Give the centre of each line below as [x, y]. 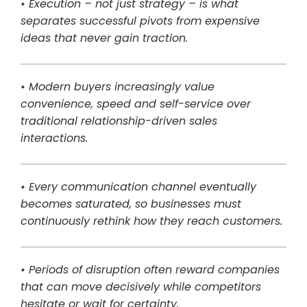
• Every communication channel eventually [138, 187]
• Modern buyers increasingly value [118, 87]
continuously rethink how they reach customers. [151, 221]
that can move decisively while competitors [141, 287]
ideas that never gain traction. [104, 38]
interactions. [54, 138]
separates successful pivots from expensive [140, 21]
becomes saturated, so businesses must [131, 204]
